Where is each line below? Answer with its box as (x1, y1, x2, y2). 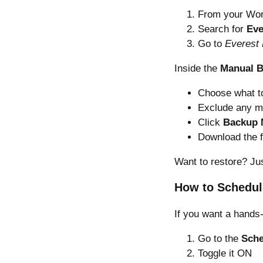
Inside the (174, 62, 220, 74)
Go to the (198, 233, 241, 245)
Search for (198, 23, 247, 35)
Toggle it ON (198, 248, 252, 259)
